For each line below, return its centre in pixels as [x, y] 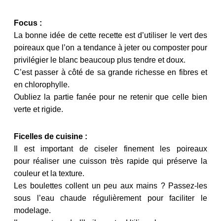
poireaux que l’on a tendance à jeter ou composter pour [110, 47]
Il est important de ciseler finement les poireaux [110, 148]
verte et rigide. [38, 109]
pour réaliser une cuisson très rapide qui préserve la [110, 161]
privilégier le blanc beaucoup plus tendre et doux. [102, 60]
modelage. [32, 210]
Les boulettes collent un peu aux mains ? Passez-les [110, 185]
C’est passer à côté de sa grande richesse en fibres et [110, 72]
